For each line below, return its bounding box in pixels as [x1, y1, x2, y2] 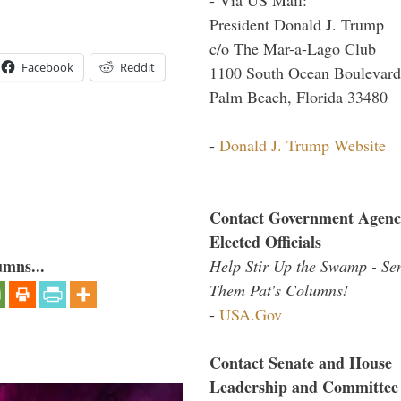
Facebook [21, 58, 73, 75]
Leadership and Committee [209, 374, 398, 398]
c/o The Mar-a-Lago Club [209, 37, 376, 59]
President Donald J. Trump [209, 13, 384, 35]
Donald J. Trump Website [219, 133, 386, 156]
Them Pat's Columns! [209, 278, 348, 301]
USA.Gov [219, 303, 282, 325]
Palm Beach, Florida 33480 [209, 85, 388, 107]
